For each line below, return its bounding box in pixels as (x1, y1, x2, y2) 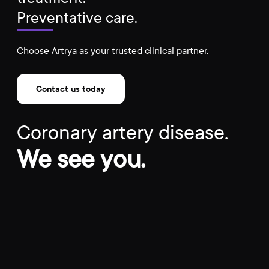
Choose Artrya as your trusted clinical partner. (16, 44, 208, 56)
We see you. (16, 145, 145, 174)
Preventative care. (16, 9, 138, 26)
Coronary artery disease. (16, 121, 228, 144)
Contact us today (35, 83, 106, 95)
